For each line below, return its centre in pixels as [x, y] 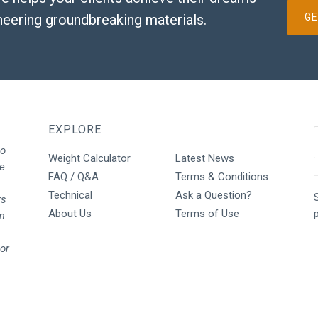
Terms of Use [207, 213]
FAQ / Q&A [74, 176]
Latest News [204, 158]
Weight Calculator [90, 158]
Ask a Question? [213, 195]
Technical [71, 195]
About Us [70, 213]
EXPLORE [75, 129]
